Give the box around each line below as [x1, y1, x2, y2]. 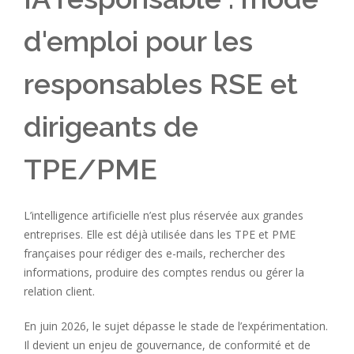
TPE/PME [24, 152, 157, 186]
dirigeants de [24, 109, 198, 143]
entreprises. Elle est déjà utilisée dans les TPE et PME [24, 226, 296, 242]
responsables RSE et [24, 66, 298, 100]
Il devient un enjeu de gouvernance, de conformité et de [24, 337, 311, 352]
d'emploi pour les [24, 24, 253, 58]
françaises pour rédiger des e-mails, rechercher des [24, 245, 285, 261]
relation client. [24, 283, 95, 299]
